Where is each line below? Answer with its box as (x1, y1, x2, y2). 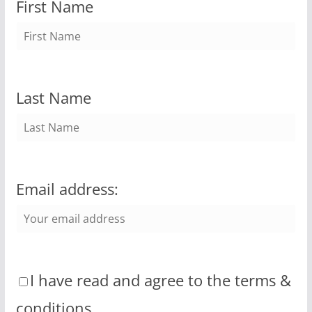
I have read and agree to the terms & (29, 269, 291, 291)
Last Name (15, 86, 91, 109)
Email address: (15, 178, 118, 200)
